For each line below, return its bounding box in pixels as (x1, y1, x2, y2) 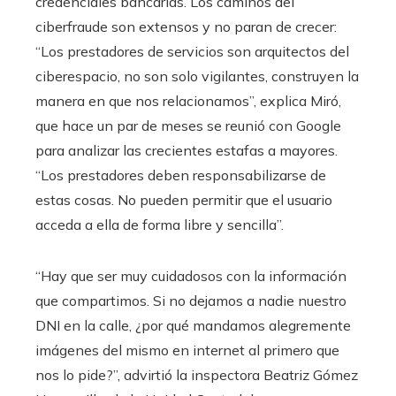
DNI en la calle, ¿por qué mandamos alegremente (35, 316, 351, 334)
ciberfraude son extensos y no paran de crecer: (35, 17, 337, 35)
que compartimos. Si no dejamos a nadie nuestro (35, 291, 346, 309)
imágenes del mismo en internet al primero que (35, 340, 339, 359)
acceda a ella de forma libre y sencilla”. (35, 215, 284, 233)
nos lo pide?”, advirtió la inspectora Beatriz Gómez (35, 365, 358, 384)
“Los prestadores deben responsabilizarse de (35, 165, 326, 184)
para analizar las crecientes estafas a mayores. (35, 141, 338, 159)
